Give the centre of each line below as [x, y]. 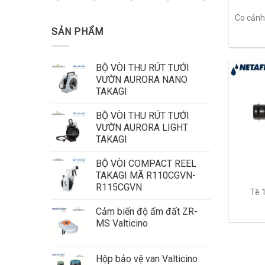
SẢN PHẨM [77, 31]
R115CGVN [119, 188]
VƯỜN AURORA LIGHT [142, 128]
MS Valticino [122, 224]
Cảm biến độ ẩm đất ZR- [147, 212]
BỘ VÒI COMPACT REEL [146, 164]
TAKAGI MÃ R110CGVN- [146, 176]
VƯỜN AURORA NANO [142, 80]
